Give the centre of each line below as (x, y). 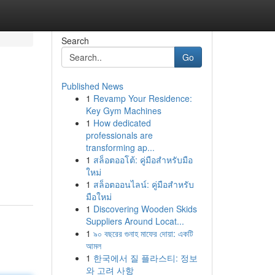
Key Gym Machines (123, 110)
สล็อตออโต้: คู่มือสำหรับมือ (143, 160)
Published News (92, 86)
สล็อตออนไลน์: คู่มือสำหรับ (143, 184)
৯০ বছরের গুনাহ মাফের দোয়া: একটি (143, 233)
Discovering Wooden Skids (145, 209)
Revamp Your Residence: (142, 98)
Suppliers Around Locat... (135, 221)
